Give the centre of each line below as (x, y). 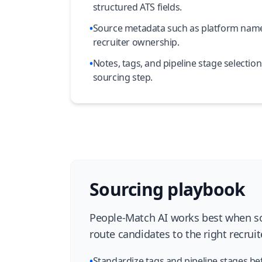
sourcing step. (123, 77)
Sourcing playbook (168, 189)
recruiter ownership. (136, 42)
